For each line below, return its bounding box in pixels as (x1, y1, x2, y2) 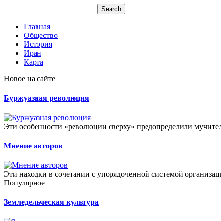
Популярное (4, 179, 45, 187)
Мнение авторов (4, 141, 63, 150)
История (24, 40, 52, 48)
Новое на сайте (4, 74, 55, 83)
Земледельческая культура (4, 198, 99, 207)
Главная (24, 22, 50, 31)
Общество (24, 31, 58, 39)
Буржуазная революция (4, 94, 89, 103)
